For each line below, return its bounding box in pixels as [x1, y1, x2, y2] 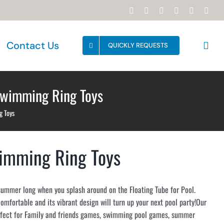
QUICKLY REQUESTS [108, 41, 168, 49]
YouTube [148, 6, 177, 14]
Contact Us [6, 39, 59, 52]
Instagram [163, 6, 194, 14]
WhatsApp [178, 6, 212, 14]
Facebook [133, 6, 164, 14]
